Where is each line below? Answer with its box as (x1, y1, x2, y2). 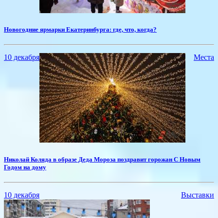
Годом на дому (4, 163, 46, 171)
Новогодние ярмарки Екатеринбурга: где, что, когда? (4, 26, 157, 34)
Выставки (181, 190, 214, 199)
